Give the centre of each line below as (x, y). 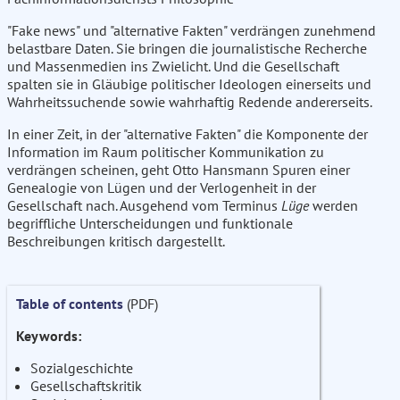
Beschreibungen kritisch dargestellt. (116, 242)
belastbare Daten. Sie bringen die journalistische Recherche (187, 49)
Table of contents (70, 304)
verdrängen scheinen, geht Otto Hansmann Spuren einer (179, 170)
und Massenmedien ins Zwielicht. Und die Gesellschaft (173, 67)
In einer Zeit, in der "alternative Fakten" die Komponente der (187, 134)
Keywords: (49, 336)
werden (333, 206)
